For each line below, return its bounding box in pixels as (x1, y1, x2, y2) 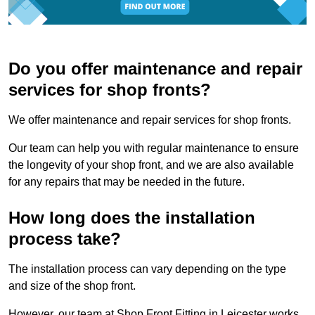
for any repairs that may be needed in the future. (8, 176, 245, 188)
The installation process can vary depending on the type (8, 263, 286, 276)
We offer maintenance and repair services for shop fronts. (8, 114, 294, 127)
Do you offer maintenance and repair (8, 59, 302, 79)
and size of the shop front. (8, 280, 139, 292)
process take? (8, 229, 121, 249)
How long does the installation (8, 208, 255, 228)
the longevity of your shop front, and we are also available (8, 159, 294, 172)
